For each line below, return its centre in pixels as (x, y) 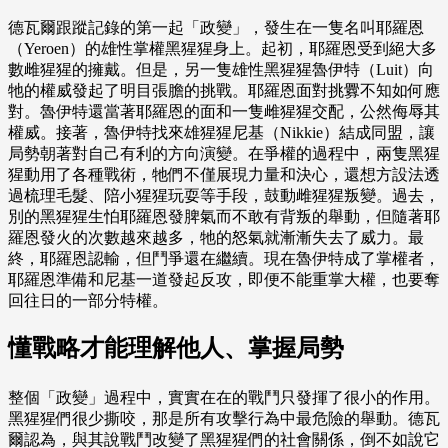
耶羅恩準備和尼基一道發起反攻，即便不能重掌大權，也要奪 (224, 280)
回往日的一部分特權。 (88, 301)
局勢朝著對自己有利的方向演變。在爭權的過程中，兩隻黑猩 (224, 154)
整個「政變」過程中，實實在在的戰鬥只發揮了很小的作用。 (224, 398)
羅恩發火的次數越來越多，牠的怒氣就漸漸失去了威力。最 (216, 238)
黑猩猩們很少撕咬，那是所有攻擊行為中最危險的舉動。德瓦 (224, 419)
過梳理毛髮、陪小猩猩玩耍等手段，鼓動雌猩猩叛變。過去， (224, 196)
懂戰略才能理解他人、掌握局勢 (176, 348)
